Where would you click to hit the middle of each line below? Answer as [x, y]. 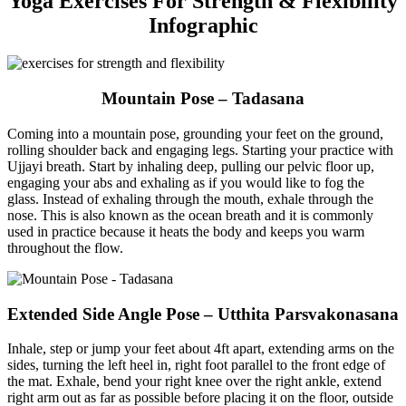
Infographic [203, 25]
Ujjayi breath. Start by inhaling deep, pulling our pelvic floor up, [191, 166]
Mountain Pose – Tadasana [203, 99]
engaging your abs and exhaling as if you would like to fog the [186, 182]
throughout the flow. [65, 247]
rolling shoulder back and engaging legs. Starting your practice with [200, 150]
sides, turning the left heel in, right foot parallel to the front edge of [196, 365]
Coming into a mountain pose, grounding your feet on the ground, [195, 133]
